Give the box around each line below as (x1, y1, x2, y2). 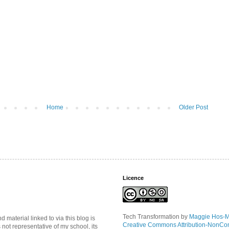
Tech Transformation (123, 213, 179, 220)
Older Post (179, 103, 208, 111)
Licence (123, 174, 144, 181)
